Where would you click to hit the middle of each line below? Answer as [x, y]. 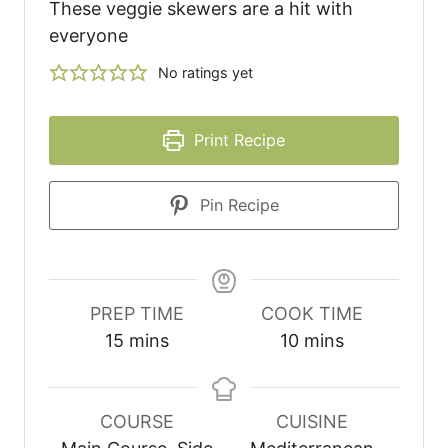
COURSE [136, 421]
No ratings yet [205, 72]
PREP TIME [136, 313]
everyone [88, 35]
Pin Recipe [237, 204]
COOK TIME [311, 313]
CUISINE [311, 421]
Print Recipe [237, 139]
